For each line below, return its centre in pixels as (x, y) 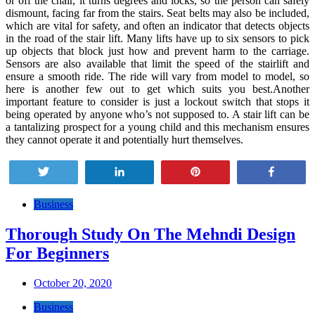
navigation (43, 225)
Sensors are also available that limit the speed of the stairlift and (157, 63)
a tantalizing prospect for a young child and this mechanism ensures (157, 127)
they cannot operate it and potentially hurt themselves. (124, 139)
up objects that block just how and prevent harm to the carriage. (157, 51)
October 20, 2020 (73, 283)
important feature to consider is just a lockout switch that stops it (157, 101)
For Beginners (57, 253)
